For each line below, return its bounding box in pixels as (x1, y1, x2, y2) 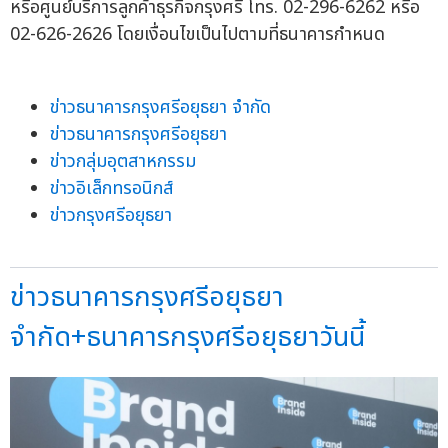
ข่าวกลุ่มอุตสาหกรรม (50, 148, 196, 176)
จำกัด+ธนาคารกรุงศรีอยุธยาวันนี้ (10, 317, 365, 359)
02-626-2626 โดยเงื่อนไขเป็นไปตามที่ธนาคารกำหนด (10, 21, 385, 49)
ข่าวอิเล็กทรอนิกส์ (50, 175, 173, 203)
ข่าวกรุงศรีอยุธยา (50, 202, 172, 230)
